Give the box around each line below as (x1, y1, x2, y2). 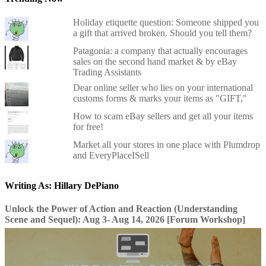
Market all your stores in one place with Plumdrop (72, 139, 260, 150)
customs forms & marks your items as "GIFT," (72, 93, 247, 103)
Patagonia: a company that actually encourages (72, 45, 248, 56)
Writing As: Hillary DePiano (5, 180, 119, 191)
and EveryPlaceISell (72, 150, 149, 160)
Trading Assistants (72, 66, 141, 77)
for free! (72, 121, 103, 132)
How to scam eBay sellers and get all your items (72, 110, 253, 121)
